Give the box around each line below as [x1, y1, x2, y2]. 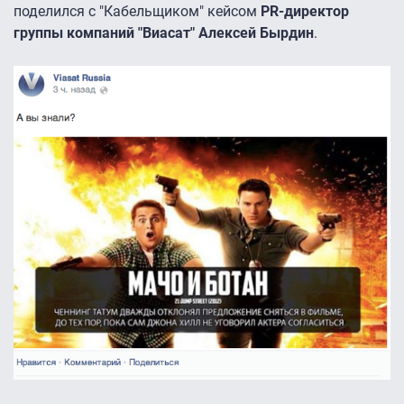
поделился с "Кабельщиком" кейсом [14, 2, 261, 20]
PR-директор [261, 2, 349, 20]
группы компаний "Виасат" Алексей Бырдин [14, 23, 314, 41]
